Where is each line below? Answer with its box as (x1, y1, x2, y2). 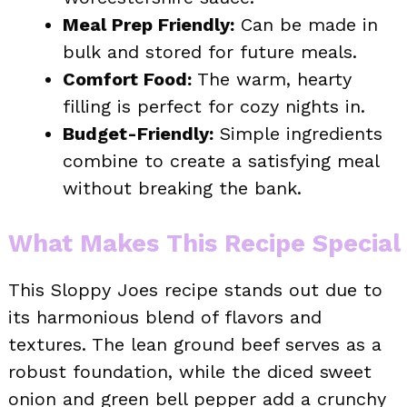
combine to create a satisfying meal (63, 149, 379, 172)
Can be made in (234, 13, 378, 35)
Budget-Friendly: (63, 122, 213, 144)
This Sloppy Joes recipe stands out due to (8, 278, 382, 301)
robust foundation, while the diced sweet (8, 360, 372, 382)
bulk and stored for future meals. (63, 40, 357, 63)
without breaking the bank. (63, 176, 302, 199)
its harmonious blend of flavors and (8, 305, 322, 328)
